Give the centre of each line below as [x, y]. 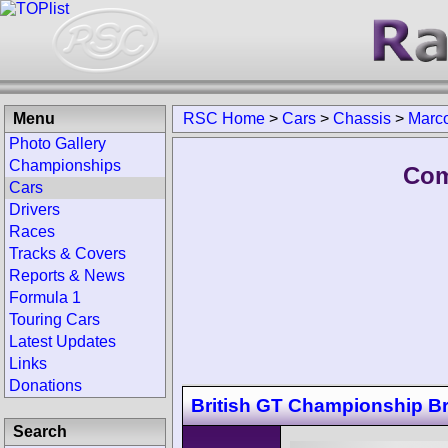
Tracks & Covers [67, 253]
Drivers [34, 209]
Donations [45, 385]
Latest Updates [62, 341]
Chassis [362, 118]
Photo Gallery [57, 143]
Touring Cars [54, 319]
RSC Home [224, 118]
